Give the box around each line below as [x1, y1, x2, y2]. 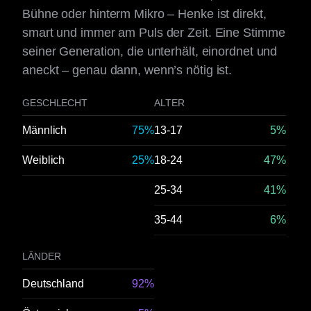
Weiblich [22, 154, 65, 166]
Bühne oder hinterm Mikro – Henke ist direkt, [22, 7, 267, 21]
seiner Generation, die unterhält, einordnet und [22, 44, 278, 58]
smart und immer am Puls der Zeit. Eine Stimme [22, 26, 285, 40]
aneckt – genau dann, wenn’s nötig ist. [22, 63, 233, 77]
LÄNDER [22, 251, 61, 262]
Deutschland [22, 278, 84, 289]
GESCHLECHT [22, 97, 87, 108]
